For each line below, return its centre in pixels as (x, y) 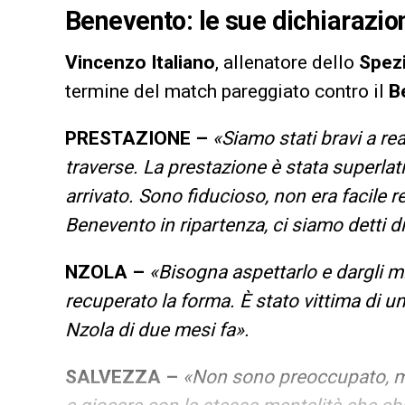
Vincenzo (106, 62)
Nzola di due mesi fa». (157, 330)
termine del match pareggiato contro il (227, 91)
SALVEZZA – (122, 377)
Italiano (183, 62)
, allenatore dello (287, 62)
